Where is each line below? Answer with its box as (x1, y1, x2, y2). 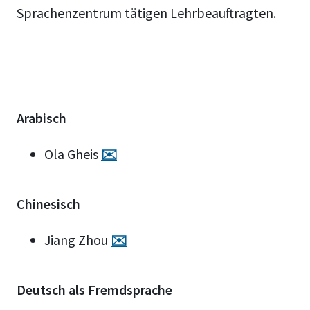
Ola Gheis (44, 145, 101, 163)
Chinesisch (17, 195, 80, 212)
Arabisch (17, 109, 66, 127)
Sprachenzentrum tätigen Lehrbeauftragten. (17, 4, 276, 21)
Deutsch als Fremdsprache (17, 281, 172, 298)
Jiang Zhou (44, 231, 111, 248)
